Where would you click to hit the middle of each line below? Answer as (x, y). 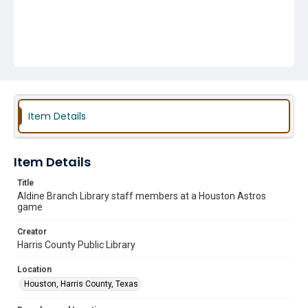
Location (34, 269)
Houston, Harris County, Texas (81, 284)
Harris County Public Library (76, 245)
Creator (32, 232)
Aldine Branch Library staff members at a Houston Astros (142, 196)
